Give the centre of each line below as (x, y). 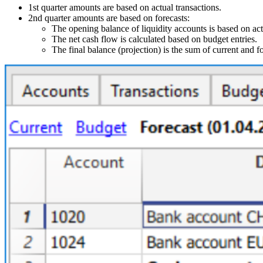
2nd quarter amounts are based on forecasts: (109, 18)
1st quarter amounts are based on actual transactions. (125, 7)
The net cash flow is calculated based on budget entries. (154, 39)
